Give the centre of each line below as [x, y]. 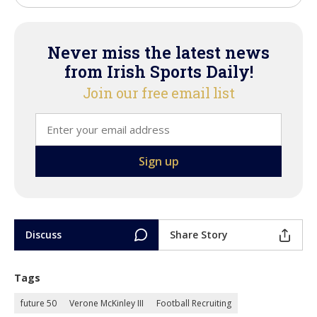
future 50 [39, 304]
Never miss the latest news [158, 53]
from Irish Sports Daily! [158, 72]
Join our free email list [158, 93]
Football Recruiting [194, 304]
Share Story [199, 235]
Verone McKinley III [106, 304]
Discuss [44, 235]
